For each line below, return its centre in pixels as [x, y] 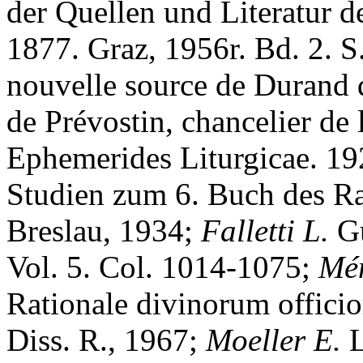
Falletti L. [265, 230]
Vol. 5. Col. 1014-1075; [162, 267]
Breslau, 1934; [104, 230]
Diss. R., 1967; [106, 340]
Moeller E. [273, 340]
